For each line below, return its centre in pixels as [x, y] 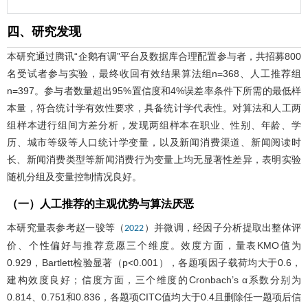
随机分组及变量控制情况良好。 [74, 176]
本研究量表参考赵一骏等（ [66, 227]
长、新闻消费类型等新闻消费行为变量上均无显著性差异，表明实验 [154, 159]
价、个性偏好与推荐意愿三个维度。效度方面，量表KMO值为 [154, 245]
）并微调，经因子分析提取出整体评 [223, 227]
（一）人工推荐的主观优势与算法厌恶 [100, 203]
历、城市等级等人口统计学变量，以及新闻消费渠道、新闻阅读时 [154, 142]
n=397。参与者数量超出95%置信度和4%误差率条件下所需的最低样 [154, 90]
